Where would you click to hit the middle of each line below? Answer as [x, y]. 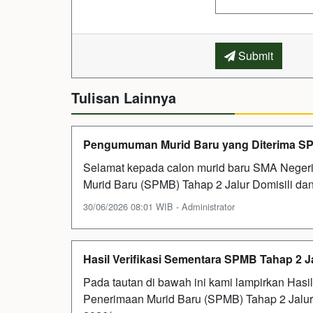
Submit [254, 55]
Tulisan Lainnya [124, 97]
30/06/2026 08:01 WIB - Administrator [159, 206]
